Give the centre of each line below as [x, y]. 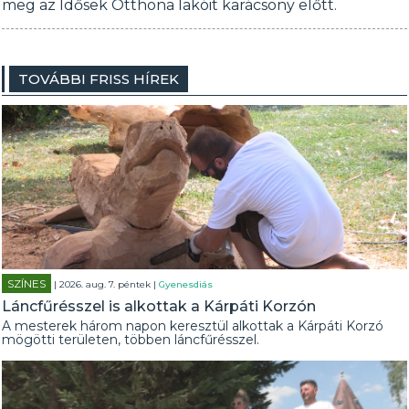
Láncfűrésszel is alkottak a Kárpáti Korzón [159, 306]
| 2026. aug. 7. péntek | [105, 284]
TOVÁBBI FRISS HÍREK [99, 79]
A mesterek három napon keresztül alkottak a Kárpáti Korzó [193, 326]
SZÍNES [27, 283]
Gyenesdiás [186, 284]
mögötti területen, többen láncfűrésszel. [131, 340]
